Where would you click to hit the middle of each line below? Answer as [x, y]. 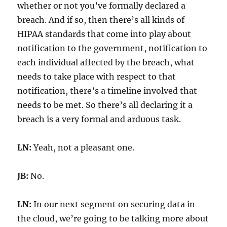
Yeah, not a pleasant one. [83, 147]
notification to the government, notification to [112, 48]
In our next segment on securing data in [113, 204]
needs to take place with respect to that [97, 76]
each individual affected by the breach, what [106, 62]
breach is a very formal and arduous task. [99, 119]
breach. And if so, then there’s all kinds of [101, 20]
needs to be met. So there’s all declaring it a [105, 105]
